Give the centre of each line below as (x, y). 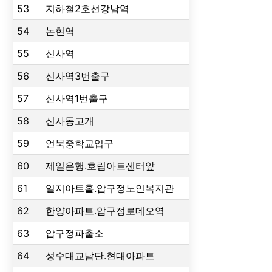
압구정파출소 (75, 233)
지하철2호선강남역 (88, 8)
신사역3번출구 (78, 76)
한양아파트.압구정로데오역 (105, 210)
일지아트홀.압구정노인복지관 (110, 188)
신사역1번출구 (77, 98)
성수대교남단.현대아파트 (100, 255)
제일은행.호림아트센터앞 (100, 165)
